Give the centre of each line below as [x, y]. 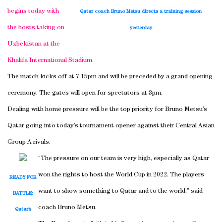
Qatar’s [23, 209]
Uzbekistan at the [34, 44]
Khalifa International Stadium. [51, 60]
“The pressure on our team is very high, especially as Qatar [124, 159]
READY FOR [23, 178]
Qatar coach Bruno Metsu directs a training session [141, 12]
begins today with [33, 11]
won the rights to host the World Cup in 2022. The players [121, 175]
